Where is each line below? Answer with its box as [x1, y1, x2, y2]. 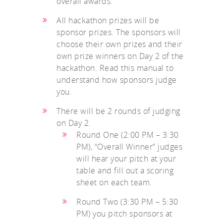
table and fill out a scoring [76, 165, 173, 176]
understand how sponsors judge [56, 74, 177, 86]
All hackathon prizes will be [56, 15, 159, 26]
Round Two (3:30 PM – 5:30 [76, 196, 178, 208]
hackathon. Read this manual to [56, 62, 173, 74]
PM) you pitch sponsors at [76, 208, 172, 220]
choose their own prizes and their [56, 39, 182, 50]
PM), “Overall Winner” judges [76, 141, 182, 153]
